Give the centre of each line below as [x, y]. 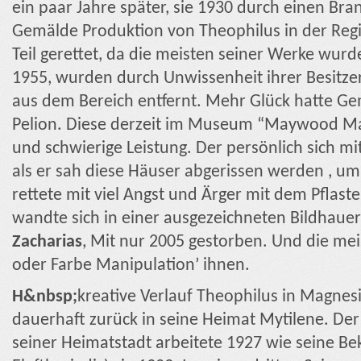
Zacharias [47, 242]
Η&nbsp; [45, 297]
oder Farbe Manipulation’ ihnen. [131, 265]
